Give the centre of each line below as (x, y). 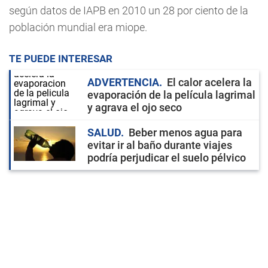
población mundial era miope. (78, 27)
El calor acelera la (209, 82)
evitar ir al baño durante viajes (160, 145)
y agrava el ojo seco (135, 107)
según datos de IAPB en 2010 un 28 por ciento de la (129, 10)
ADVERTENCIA (123, 82)
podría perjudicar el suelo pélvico (167, 158)
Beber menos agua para (185, 133)
